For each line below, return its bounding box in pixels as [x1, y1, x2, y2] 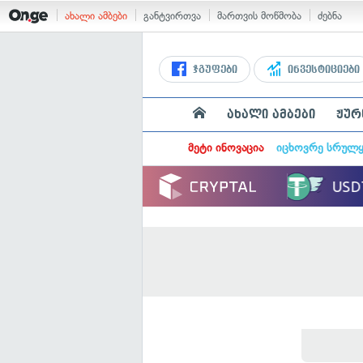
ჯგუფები [190, 64, 237, 75]
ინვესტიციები [284, 64, 360, 75]
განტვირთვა [143, 10, 201, 22]
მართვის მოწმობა [217, 10, 301, 22]
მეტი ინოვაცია [187, 141, 263, 155]
